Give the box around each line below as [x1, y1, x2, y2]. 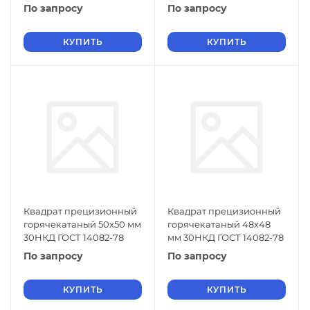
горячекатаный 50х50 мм [24, 219, 141, 230]
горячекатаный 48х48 [167, 219, 271, 230]
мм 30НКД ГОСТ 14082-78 [167, 232, 284, 243]
